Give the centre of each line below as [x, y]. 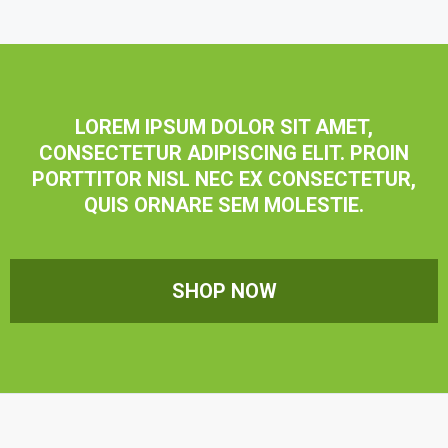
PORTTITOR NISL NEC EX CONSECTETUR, [224, 90]
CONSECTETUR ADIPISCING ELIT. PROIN [224, 64]
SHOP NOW [224, 202]
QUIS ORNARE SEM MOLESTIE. [224, 116]
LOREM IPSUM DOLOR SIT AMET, [224, 38]
